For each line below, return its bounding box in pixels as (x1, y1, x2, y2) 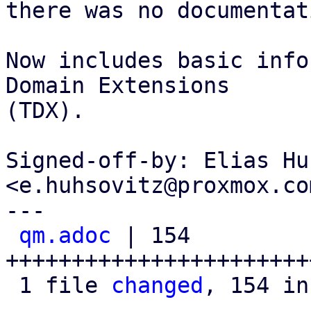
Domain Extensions (6, 73, 230, 98)
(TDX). (6, 98, 85, 123)
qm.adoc (19, 223, 111, 248)
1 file (19, 273, 111, 298)
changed (111, 273, 203, 298)
